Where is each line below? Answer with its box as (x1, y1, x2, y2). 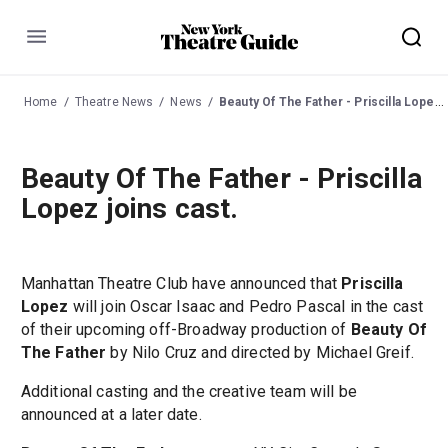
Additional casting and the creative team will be (20, 382, 357, 402)
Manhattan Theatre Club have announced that (20, 274, 342, 294)
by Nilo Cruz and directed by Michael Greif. (106, 343, 414, 363)
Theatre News (74, 94, 154, 109)
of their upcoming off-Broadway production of (20, 320, 351, 340)
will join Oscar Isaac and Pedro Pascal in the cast (68, 297, 424, 317)
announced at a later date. (20, 405, 202, 425)
